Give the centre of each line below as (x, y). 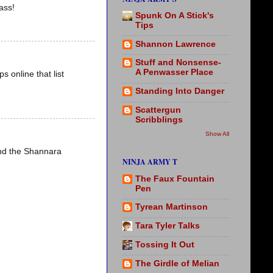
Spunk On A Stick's (175, 15)
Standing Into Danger (180, 91)
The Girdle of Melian (177, 263)
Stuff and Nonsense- (178, 63)
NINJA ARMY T (150, 162)
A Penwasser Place (174, 73)
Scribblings (159, 119)
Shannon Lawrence (175, 44)
